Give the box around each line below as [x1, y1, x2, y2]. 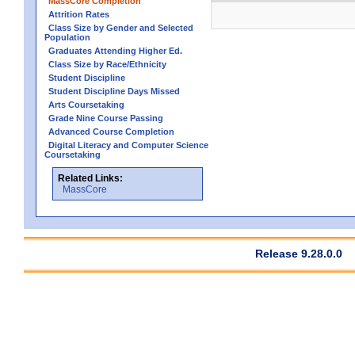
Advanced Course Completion [48, 126, 174, 136]
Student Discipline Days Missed [48, 86, 180, 96]
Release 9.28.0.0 [255, 246, 342, 260]
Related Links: [58, 172, 123, 184]
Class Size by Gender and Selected [48, 22, 193, 32]
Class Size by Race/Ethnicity [48, 59, 166, 69]
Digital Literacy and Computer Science [48, 139, 208, 150]
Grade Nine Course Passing [48, 113, 163, 123]
